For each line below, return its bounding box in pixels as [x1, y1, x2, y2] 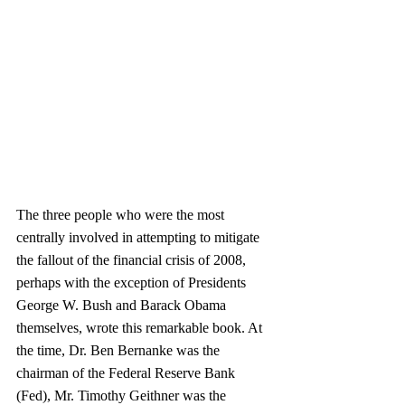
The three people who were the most [16, 207, 228, 222]
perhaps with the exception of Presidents [16, 275, 250, 290]
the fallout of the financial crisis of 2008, [16, 252, 250, 268]
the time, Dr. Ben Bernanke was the [16, 343, 223, 358]
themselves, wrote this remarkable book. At [16, 320, 266, 335]
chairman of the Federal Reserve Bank [16, 365, 239, 381]
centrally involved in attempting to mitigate [16, 230, 263, 245]
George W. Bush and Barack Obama [16, 297, 230, 313]
